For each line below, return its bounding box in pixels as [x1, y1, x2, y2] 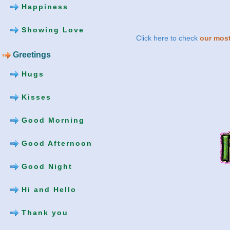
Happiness [18, 2, 68, 11]
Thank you [18, 208, 68, 217]
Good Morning [18, 116, 85, 124]
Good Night [18, 162, 72, 170]
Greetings [11, 50, 51, 59]
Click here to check [136, 34, 200, 43]
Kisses [18, 92, 51, 101]
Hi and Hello [18, 185, 76, 194]
